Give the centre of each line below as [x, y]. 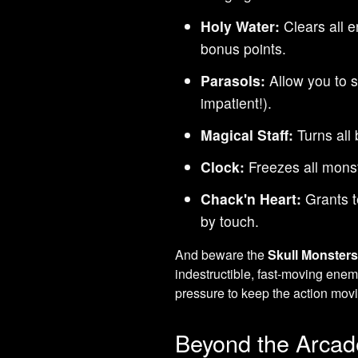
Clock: [223, 166]
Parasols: [233, 80]
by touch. [230, 221]
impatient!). [237, 102]
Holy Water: [241, 26]
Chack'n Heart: [251, 198]
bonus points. [244, 48]
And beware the [222, 254]
